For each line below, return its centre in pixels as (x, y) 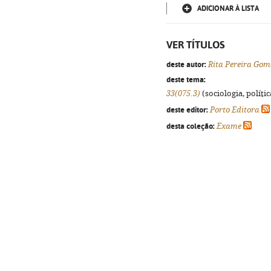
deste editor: (187, 109)
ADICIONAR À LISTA (228, 8)
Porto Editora (235, 110)
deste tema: (186, 79)
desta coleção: (191, 126)
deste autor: (186, 64)
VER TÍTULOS (196, 45)
